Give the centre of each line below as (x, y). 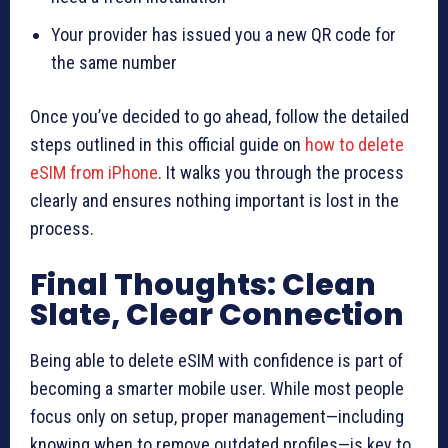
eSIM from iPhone (94, 172)
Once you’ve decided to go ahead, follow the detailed (219, 116)
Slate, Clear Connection (217, 314)
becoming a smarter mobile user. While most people (217, 388)
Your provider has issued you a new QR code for (223, 34)
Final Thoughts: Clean (203, 284)
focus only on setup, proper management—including (217, 416)
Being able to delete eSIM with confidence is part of (216, 360)
